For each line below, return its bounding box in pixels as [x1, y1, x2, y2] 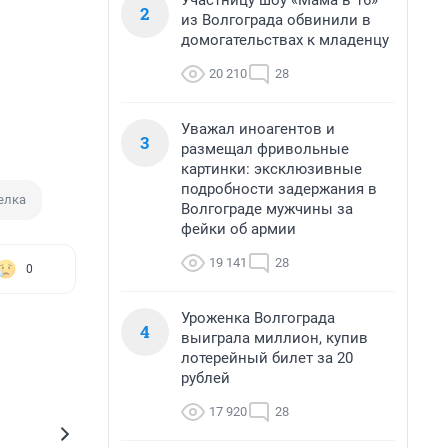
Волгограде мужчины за [181, 200, 353, 218]
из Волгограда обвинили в [181, 11, 371, 29]
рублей [181, 369, 230, 387]
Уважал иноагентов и [181, 120, 335, 138]
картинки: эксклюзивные [181, 160, 362, 178]
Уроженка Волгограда [181, 309, 335, 327]
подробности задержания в [181, 180, 377, 198]
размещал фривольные [181, 140, 349, 158]
